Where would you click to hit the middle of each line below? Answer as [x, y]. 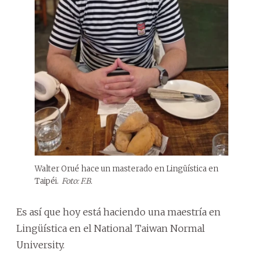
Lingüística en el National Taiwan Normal [111, 228]
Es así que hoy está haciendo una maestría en [119, 212]
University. [41, 245]
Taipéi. [47, 181]
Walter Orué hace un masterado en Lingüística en [127, 168]
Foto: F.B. [77, 181]
